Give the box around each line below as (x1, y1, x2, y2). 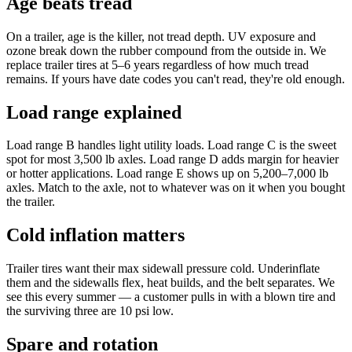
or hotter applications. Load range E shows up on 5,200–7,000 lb (6, 167, 328, 181)
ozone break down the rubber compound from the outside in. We (6, 43, 326, 57)
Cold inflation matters (6, 225, 185, 246)
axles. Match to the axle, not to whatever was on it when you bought (6, 181, 345, 195)
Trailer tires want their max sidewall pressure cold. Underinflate (6, 262, 320, 276)
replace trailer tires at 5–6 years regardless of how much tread (6, 57, 309, 71)
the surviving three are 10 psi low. (6, 304, 174, 318)
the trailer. (6, 195, 55, 209)
